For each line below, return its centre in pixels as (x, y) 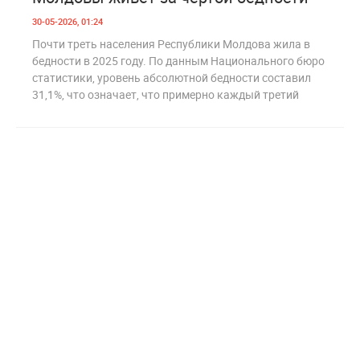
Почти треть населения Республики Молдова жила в (171, 43)
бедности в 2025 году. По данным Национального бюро (178, 60)
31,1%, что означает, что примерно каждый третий (166, 94)
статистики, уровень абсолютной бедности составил (172, 77)
